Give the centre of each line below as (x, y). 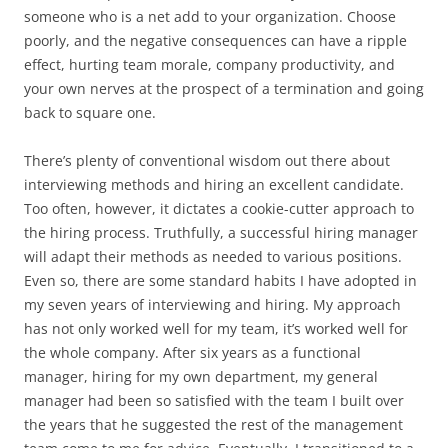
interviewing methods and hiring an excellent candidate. (214, 184)
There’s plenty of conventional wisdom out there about (207, 160)
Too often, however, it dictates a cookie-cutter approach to (219, 208)
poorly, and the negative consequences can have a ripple (215, 40)
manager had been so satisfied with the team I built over (214, 400)
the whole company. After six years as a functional (192, 352)
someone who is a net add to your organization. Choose (210, 16)
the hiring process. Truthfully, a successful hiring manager (221, 232)
